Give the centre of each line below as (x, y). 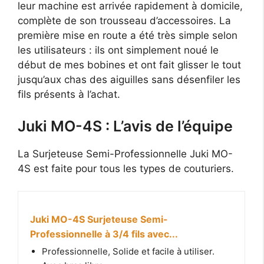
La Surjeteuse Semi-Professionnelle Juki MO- (125, 154)
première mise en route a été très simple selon (128, 36)
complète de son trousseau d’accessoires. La (124, 21)
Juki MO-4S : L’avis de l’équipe (125, 126)
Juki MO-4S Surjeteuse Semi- (99, 220)
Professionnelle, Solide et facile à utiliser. (128, 252)
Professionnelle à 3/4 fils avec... (104, 234)
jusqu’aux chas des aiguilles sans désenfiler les (129, 80)
